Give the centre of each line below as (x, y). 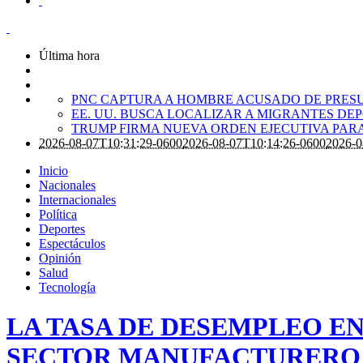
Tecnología (67, 287)
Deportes (62, 228)
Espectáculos (72, 243)
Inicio (53, 170)
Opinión (60, 258)
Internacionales (77, 199)
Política (58, 214)
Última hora (69, 55)
